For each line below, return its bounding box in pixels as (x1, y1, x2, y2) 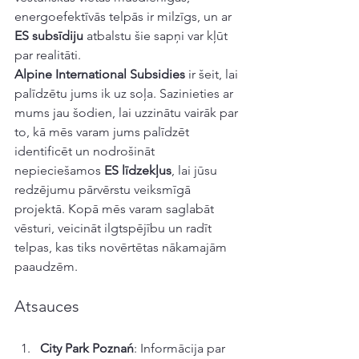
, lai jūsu (171, 163, 220, 178)
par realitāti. (14, 47, 81, 63)
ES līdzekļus (104, 163, 171, 178)
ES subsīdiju (14, 28, 83, 43)
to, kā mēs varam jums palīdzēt (14, 124, 192, 139)
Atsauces (14, 296, 79, 316)
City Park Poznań (40, 341, 134, 356)
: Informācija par (134, 341, 228, 356)
